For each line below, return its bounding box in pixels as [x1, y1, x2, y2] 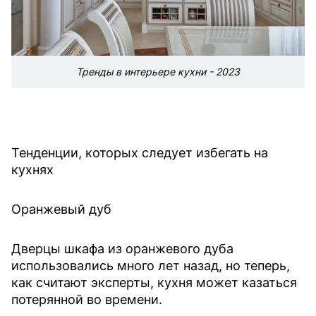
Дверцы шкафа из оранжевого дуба [11, 241, 233, 256]
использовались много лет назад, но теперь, [11, 257, 290, 273]
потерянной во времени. [11, 291, 162, 307]
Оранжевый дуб [11, 201, 111, 217]
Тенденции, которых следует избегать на [11, 145, 268, 160]
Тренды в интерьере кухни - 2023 [76, 65, 240, 78]
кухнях [11, 162, 54, 177]
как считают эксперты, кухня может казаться [11, 274, 297, 290]
